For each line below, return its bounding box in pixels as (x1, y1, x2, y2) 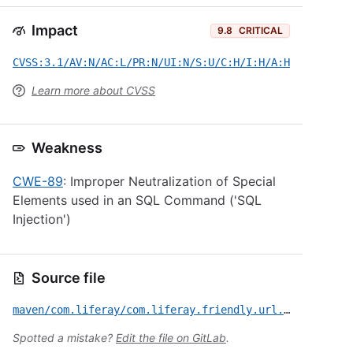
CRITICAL (239, 24, 283, 36)
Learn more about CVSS (32, 84, 155, 97)
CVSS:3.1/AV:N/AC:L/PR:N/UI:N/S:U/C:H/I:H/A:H (13, 56, 290, 69)
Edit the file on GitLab (116, 331, 226, 344)
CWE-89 (13, 173, 63, 189)
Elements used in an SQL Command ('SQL (13, 192, 262, 208)
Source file (32, 269, 106, 286)
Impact (32, 22, 78, 39)
